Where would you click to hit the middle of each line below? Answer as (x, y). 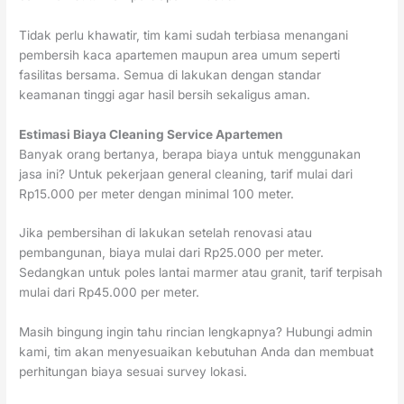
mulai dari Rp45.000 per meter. (110, 293)
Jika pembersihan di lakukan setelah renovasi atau (166, 233)
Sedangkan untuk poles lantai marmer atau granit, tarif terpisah (201, 273)
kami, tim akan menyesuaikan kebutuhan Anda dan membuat (197, 352)
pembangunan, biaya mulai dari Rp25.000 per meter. (172, 253)
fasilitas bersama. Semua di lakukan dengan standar (170, 74)
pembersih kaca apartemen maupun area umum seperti (180, 55)
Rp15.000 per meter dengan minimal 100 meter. (157, 193)
